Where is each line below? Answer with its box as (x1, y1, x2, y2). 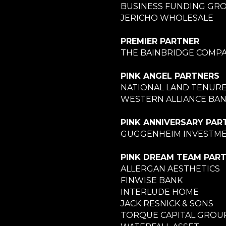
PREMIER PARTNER (121, 36, 199, 46)
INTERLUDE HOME (121, 187, 199, 197)
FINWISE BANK (121, 175, 183, 185)
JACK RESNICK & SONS (121, 198, 213, 208)
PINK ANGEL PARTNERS (121, 71, 219, 81)
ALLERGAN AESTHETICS (121, 163, 220, 174)
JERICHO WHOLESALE (121, 13, 213, 23)
